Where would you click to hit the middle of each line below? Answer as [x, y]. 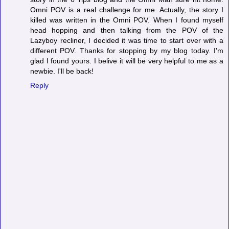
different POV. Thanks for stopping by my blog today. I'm [127, 51]
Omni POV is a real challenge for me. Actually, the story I [127, 10]
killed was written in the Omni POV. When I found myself [127, 20]
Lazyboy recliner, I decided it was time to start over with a [127, 41]
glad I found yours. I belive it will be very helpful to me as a [127, 61]
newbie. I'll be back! [62, 71]
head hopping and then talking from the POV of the [127, 30]
